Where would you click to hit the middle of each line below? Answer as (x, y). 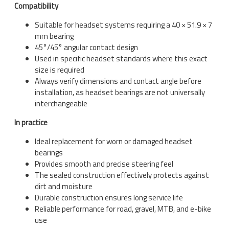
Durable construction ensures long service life (109, 197)
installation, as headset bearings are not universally (120, 92)
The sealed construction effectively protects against (122, 175)
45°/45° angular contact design (86, 47)
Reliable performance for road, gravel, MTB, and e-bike (123, 209)
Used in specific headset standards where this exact (121, 58)
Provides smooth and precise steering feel (104, 164)
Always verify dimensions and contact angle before (118, 81)
